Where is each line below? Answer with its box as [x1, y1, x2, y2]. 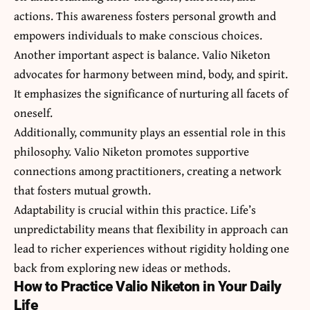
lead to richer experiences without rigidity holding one [14, 239, 289, 257]
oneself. [14, 103, 53, 121]
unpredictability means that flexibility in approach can [14, 219, 289, 237]
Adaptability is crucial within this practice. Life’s [14, 200, 256, 218]
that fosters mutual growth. [14, 181, 151, 199]
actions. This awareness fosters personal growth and [14, 6, 276, 24]
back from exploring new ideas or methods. [14, 258, 230, 276]
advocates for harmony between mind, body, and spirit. [14, 64, 288, 82]
